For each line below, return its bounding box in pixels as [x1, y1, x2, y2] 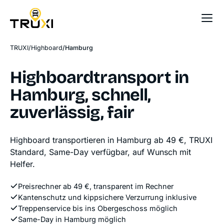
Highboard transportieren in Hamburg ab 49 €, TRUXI [10, 135, 212, 145]
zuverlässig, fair [10, 102, 134, 122]
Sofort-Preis [147, 14, 187, 22]
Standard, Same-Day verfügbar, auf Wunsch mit [10, 147, 191, 157]
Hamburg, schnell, [10, 84, 151, 105]
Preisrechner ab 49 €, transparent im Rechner [18, 182, 173, 190]
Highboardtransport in [10, 67, 189, 87]
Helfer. [10, 159, 35, 169]
